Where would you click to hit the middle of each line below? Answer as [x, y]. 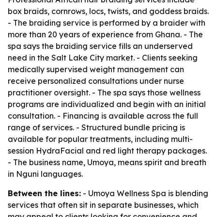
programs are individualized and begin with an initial [107, 104]
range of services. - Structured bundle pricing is [96, 127]
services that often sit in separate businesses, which [103, 205]
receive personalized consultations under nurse [96, 81]
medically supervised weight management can [96, 69]
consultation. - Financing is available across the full [103, 116]
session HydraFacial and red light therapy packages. [107, 151]
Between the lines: [44, 193]
